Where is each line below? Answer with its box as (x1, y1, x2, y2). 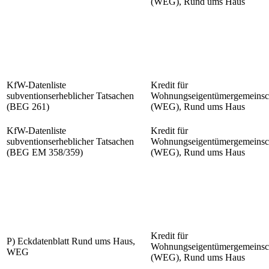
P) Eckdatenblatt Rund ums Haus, (7, 236, 135, 247)
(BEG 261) (7, 101, 49, 112)
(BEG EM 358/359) (7, 147, 83, 158)
